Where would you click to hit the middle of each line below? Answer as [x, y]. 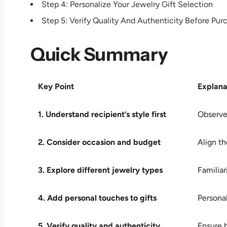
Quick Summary [99, 54]
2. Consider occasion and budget [99, 142]
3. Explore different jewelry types [100, 170]
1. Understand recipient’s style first [102, 114]
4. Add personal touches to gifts [97, 198]
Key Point [56, 86]
